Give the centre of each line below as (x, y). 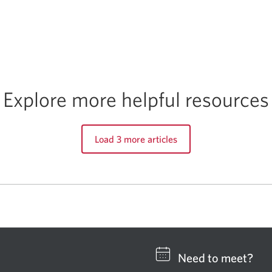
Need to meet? (216, 258)
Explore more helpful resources (136, 99)
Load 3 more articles (136, 139)
